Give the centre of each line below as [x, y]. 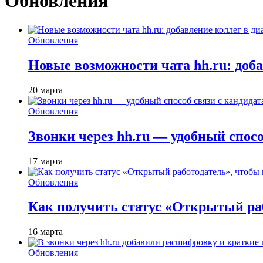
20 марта [45, 90]
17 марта [45, 161]
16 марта [45, 232]
